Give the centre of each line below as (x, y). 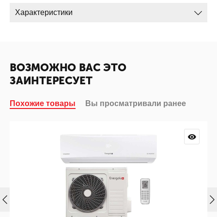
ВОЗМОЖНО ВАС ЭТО (68, 68)
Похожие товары (43, 103)
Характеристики (44, 12)
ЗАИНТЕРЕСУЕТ (51, 81)
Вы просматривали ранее (136, 103)
